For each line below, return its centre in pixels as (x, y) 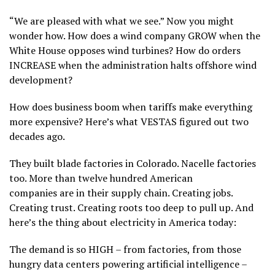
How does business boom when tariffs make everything (131, 107)
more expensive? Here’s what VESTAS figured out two (129, 122)
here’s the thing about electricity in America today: (123, 223)
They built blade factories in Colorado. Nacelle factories (133, 164)
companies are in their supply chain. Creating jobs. (121, 193)
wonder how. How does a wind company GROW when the (135, 36)
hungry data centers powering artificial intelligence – (128, 264)
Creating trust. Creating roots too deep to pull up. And (131, 208)
